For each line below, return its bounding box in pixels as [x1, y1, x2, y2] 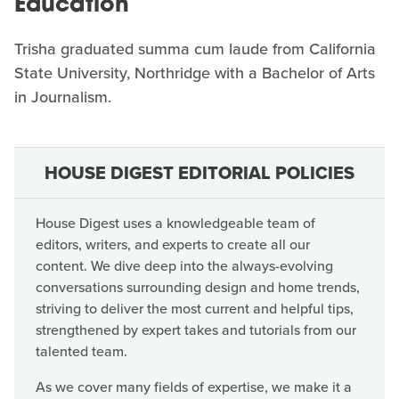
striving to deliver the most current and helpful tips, [36, 298, 354, 319]
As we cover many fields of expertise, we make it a [36, 377, 352, 397]
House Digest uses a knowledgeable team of [36, 213, 315, 233]
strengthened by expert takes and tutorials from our [36, 320, 356, 340]
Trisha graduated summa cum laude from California [14, 37, 376, 61]
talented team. [36, 341, 127, 362]
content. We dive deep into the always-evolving [36, 256, 333, 276]
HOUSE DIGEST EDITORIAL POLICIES [45, 159, 354, 186]
